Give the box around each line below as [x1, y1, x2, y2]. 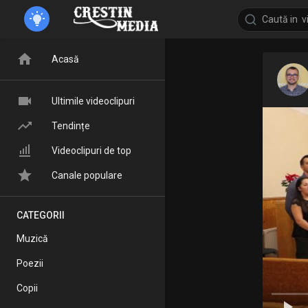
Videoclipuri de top [52, 145, 131, 156]
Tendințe [52, 120, 90, 131]
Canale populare [52, 170, 122, 181]
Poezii [16, 258, 43, 269]
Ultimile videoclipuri [52, 96, 135, 107]
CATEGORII [16, 210, 65, 221]
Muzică [16, 233, 48, 244]
